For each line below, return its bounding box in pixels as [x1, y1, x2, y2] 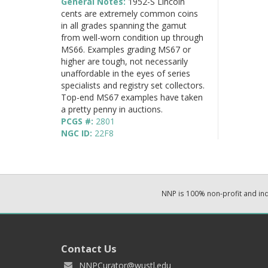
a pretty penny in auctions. [61, 103, 163, 115]
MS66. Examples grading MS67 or [61, 43, 191, 55]
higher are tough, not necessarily [61, 55, 188, 67]
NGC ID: [61, 127, 95, 139]
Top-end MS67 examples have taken [61, 91, 203, 103]
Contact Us [61, 241, 117, 255]
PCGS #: [61, 115, 96, 127]
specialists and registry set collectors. [61, 79, 205, 91]
